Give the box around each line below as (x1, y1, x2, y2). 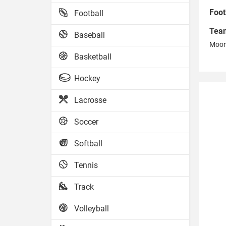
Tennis (74, 160, 98, 170)
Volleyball (74, 204, 109, 213)
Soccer (74, 117, 98, 127)
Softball (74, 139, 102, 148)
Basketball (74, 52, 111, 62)
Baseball (74, 30, 105, 40)
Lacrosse (74, 95, 106, 105)
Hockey (74, 74, 100, 83)
